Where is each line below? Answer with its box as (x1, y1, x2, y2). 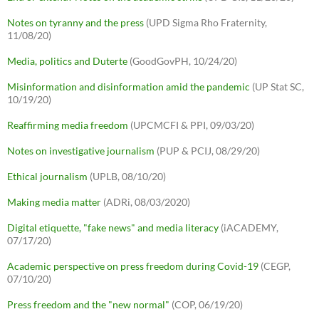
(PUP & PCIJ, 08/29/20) (155, 145, 260, 157)
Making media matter (7, 196, 101, 209)
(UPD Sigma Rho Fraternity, (144, 16, 267, 29)
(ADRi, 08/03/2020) (101, 196, 190, 209)
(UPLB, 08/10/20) (88, 170, 166, 183)
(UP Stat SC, (250, 80, 304, 93)
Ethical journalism (7, 170, 88, 183)
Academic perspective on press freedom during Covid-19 (7, 260, 258, 273)
